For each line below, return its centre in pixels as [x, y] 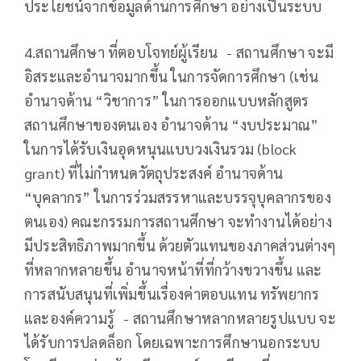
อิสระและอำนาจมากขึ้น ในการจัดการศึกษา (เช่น [172, 77]
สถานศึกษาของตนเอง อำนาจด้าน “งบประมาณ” [172, 125]
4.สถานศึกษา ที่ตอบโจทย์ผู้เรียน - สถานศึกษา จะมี [179, 52]
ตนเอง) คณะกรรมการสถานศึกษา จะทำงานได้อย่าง [178, 222]
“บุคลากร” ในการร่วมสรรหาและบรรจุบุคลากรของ [178, 197]
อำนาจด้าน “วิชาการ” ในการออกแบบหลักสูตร [167, 101]
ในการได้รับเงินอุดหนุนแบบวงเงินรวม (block [161, 149]
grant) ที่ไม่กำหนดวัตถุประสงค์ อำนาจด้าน [154, 173]
